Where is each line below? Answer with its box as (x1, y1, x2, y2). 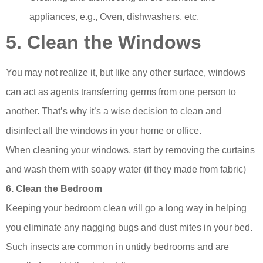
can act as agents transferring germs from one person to (6, 87, 236, 97)
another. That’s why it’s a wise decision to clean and (6, 106, 221, 117)
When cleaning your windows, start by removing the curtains (6, 145, 255, 156)
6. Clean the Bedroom (6, 184, 102, 194)
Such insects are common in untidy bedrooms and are (6, 242, 229, 252)
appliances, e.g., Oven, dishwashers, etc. (29, 12, 201, 22)
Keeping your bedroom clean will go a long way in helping (6, 203, 247, 214)
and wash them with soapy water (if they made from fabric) (6, 164, 246, 175)
